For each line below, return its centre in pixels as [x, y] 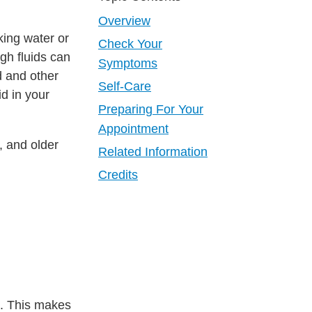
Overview [124, 21]
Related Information [153, 152]
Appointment [133, 129]
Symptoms [128, 64]
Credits [118, 175]
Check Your [130, 44]
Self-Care [125, 87]
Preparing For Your [151, 110]
